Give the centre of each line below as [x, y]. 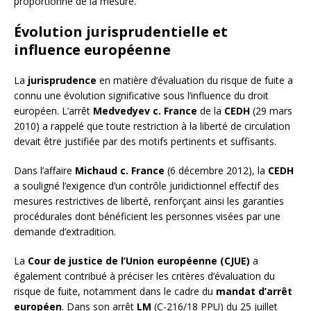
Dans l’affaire [44, 170]
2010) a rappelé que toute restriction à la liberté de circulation [152, 126]
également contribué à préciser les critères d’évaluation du [144, 276]
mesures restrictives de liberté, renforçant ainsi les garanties [149, 201]
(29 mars [271, 110]
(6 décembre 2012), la [216, 170]
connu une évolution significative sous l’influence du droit [141, 95]
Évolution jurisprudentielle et [121, 31]
